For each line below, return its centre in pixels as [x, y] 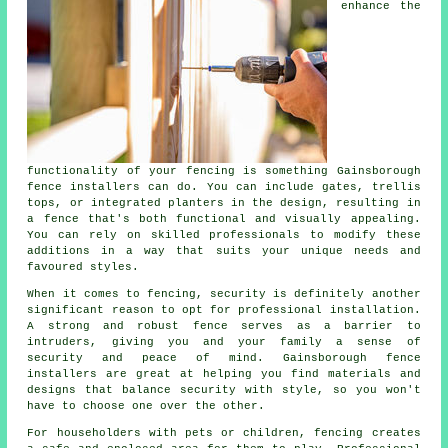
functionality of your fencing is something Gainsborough [224, 171]
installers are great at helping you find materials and [224, 374]
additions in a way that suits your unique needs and [224, 251]
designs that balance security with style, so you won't [224, 390]
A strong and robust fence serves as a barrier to [224, 326]
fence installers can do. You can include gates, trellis [224, 187]
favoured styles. [83, 267]
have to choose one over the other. [146, 406]
